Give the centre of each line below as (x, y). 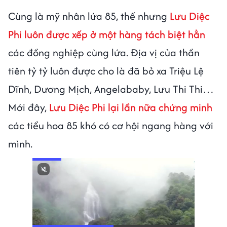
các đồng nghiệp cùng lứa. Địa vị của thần (104, 52)
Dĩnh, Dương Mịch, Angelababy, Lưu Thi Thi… (111, 89)
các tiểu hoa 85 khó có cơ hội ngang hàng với (111, 125)
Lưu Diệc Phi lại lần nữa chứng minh (129, 107)
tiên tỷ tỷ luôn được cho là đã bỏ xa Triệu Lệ (106, 70)
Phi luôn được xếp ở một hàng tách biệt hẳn (107, 34)
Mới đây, (27, 107)
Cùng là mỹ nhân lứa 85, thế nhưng (89, 16)
